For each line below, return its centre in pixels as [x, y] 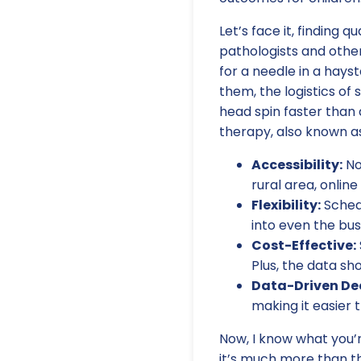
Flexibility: [286, 205]
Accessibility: [297, 165]
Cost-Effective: [304, 246]
